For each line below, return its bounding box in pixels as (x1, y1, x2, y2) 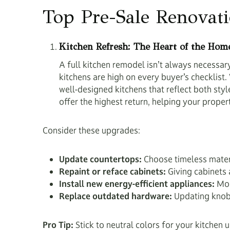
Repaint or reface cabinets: (59, 166, 166, 177)
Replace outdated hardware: (59, 190, 172, 202)
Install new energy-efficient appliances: (59, 178, 215, 189)
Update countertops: (59, 154, 142, 165)
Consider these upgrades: (43, 125, 140, 136)
